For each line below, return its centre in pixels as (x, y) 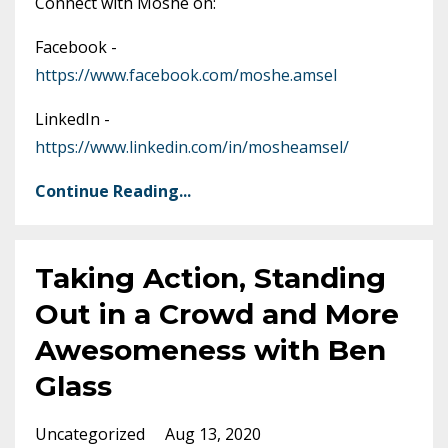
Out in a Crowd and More (217, 313)
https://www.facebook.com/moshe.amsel (186, 74)
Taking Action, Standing (210, 277)
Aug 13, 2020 (213, 433)
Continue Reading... (113, 190)
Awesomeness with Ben (210, 349)
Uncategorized (92, 433)
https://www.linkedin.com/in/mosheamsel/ (192, 146)
